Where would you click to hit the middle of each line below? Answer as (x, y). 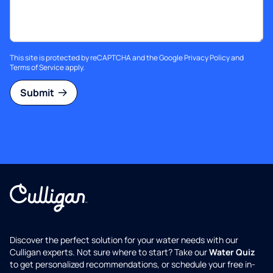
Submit (38, 92)
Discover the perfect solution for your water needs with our (124, 240)
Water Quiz (232, 252)
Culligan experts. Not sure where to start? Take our (109, 252)
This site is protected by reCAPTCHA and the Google (97, 57)
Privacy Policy (207, 57)
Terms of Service (37, 67)
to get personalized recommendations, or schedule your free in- (133, 264)
